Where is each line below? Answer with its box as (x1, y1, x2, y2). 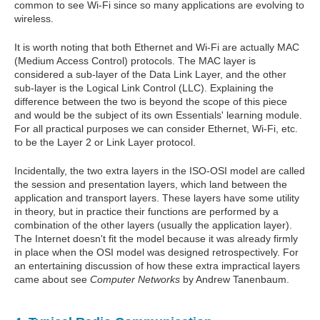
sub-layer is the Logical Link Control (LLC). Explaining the (14, 82, 274, 94)
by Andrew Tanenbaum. (180, 274, 289, 286)
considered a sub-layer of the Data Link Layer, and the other (14, 69, 286, 81)
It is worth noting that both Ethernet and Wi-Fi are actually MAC (14, 41, 299, 54)
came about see (14, 274, 90, 286)
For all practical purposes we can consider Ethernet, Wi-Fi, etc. (14, 123, 298, 135)
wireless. (14, 13, 54, 25)
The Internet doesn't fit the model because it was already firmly (14, 233, 298, 245)
